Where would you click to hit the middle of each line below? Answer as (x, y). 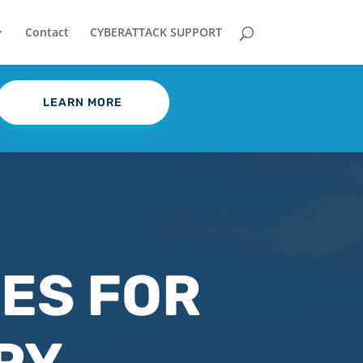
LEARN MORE (82, 103)
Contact (47, 32)
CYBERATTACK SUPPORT (156, 32)
